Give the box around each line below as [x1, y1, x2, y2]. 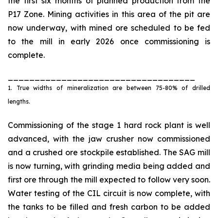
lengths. [8, 98, 32, 105]
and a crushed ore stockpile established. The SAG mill [8, 147, 210, 157]
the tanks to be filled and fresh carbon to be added [8, 202, 210, 212]
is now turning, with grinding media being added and [8, 161, 210, 171]
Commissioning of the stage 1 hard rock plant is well [8, 120, 210, 130]
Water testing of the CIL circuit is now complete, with [8, 188, 210, 198]
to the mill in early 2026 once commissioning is [8, 36, 210, 46]
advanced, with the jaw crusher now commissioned [8, 134, 210, 144]
